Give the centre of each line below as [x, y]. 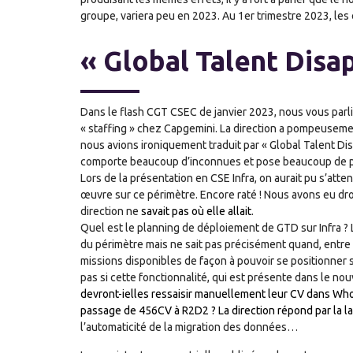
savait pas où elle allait [196, 211]
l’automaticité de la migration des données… [189, 327]
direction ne [111, 211]
